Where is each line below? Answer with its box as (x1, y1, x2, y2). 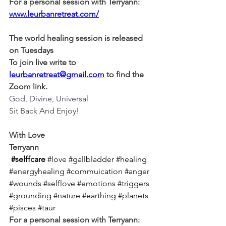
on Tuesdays (9, 45, 53, 55)
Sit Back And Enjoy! (9, 105, 79, 116)
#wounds (9, 178, 41, 188)
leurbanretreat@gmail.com (9, 69, 104, 79)
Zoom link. (9, 81, 47, 91)
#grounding (9, 190, 51, 200)
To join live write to (9, 57, 78, 67)
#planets (118, 190, 148, 200)
